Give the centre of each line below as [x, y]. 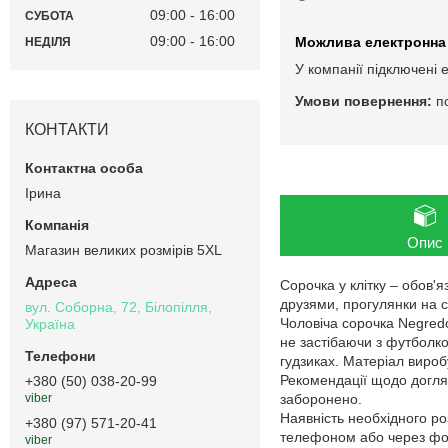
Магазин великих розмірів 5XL [123, 249]
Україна [50, 323]
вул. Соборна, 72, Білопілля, [118, 306]
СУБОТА [49, 15]
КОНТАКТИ [67, 129]
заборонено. [321, 399]
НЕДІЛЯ [48, 41]
